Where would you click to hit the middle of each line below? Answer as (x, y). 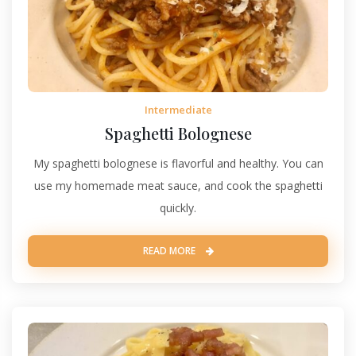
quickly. (178, 207)
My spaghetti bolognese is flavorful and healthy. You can (178, 163)
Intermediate (178, 109)
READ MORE (170, 250)
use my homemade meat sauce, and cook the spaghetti (178, 185)
